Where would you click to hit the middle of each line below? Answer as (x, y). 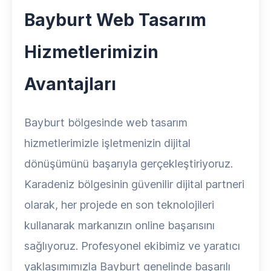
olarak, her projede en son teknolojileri (119, 205)
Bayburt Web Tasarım (115, 20)
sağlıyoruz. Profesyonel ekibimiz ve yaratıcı (132, 246)
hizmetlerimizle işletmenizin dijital (107, 143)
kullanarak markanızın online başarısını (119, 225)
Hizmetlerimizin (91, 52)
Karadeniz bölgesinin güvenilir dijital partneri (134, 184)
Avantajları (70, 84)
